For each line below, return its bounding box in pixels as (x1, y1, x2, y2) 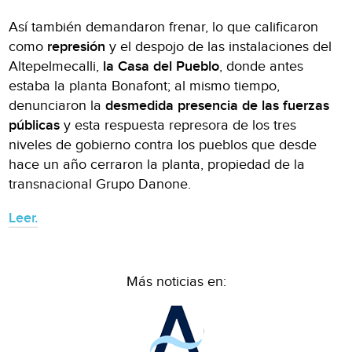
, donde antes (219, 57, 304, 75)
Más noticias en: (126, 273, 226, 290)
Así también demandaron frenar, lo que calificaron (9, 18, 319, 35)
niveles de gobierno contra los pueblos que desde (9, 136, 317, 153)
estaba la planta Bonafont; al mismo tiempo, (9, 77, 280, 94)
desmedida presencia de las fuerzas (105, 97, 330, 114)
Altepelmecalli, (9, 57, 104, 75)
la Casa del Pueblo (103, 57, 220, 75)
